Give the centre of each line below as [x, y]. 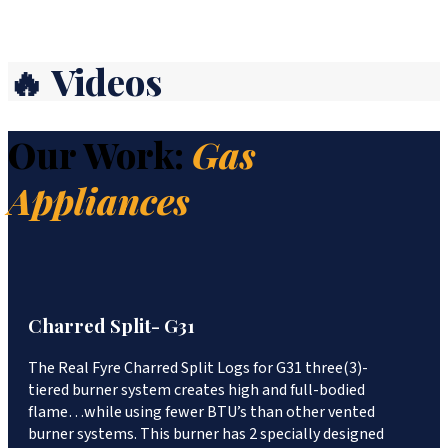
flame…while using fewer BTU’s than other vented [201, 411]
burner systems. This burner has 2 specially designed [206, 433]
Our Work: [100, 153]
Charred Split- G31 [111, 326]
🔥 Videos [85, 80]
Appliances [99, 199]
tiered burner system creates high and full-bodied [196, 389]
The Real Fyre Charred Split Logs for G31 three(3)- [198, 367]
